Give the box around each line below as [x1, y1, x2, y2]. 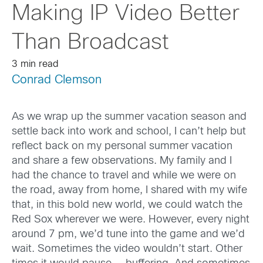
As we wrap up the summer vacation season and [12, 112, 247, 123]
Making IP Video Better [12, 4, 240, 25]
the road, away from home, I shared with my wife [12, 186, 247, 196]
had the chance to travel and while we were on [12, 171, 236, 181]
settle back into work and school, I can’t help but [12, 127, 246, 137]
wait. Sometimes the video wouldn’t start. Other [12, 244, 242, 255]
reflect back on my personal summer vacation [12, 141, 232, 152]
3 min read [12, 60, 59, 69]
